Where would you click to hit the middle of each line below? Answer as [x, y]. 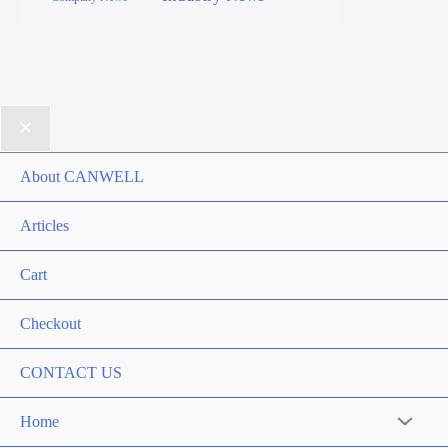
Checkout [50, 324]
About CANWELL [82, 177]
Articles [44, 226]
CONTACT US [71, 373]
